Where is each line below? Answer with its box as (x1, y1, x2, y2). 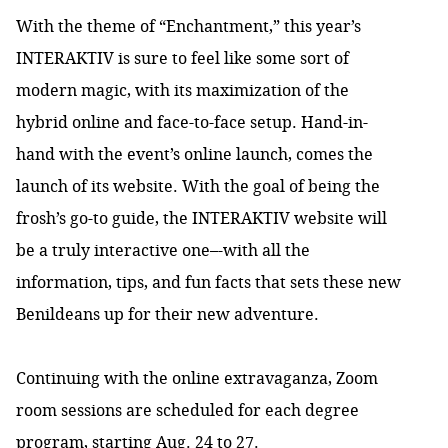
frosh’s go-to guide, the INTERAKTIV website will (16, 207, 387, 230)
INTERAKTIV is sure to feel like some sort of (16, 47, 349, 70)
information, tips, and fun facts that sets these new (16, 271, 401, 294)
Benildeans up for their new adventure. (16, 303, 323, 326)
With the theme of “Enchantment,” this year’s (16, 15, 361, 38)
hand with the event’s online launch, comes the (16, 143, 373, 166)
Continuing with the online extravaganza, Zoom (16, 367, 378, 390)
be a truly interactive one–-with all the (16, 239, 310, 262)
